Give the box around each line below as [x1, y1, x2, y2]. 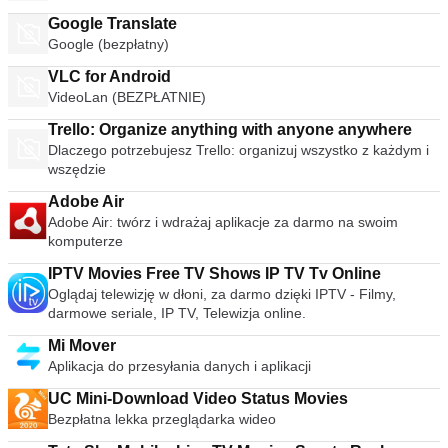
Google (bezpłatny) [48, 36, 169, 52]
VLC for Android [48, 68, 172, 85]
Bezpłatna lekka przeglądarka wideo [48, 411, 276, 427]
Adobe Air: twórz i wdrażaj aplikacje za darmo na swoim [48, 214, 398, 230]
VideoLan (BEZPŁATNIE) [48, 89, 206, 105]
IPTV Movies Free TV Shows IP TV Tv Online [88, 265, 381, 282]
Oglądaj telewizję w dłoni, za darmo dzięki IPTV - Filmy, [48, 286, 396, 302]
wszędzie [48, 161, 106, 177]
